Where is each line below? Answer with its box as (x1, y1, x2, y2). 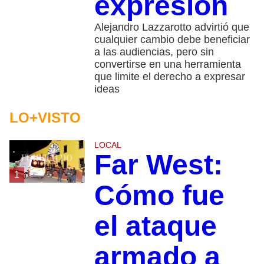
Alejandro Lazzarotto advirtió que (94, 21, 249, 33)
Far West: (94, 148, 223, 180)
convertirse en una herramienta (94, 58, 241, 70)
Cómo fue (94, 179, 225, 211)
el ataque (94, 210, 217, 242)
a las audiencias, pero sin (94, 45, 214, 58)
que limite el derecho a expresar (94, 70, 245, 82)
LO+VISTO (9, 109, 81, 126)
